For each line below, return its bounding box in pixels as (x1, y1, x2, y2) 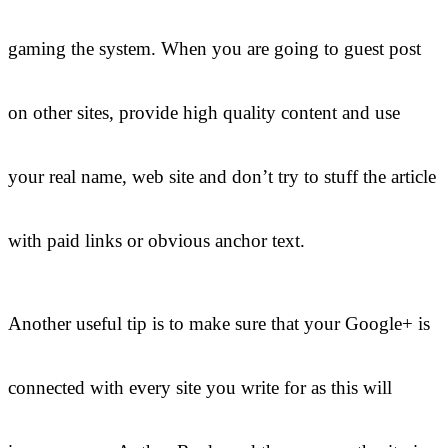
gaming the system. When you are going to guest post (8, 38, 421, 60)
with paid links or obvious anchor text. (8, 230, 305, 252)
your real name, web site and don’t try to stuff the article (8, 166, 436, 188)
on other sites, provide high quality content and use (8, 102, 400, 124)
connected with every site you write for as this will (8, 377, 392, 399)
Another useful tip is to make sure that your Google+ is (8, 313, 430, 335)
